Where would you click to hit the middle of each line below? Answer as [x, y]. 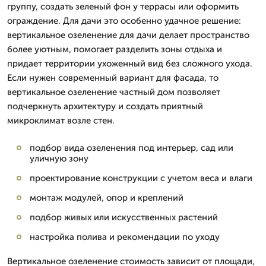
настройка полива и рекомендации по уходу [125, 237]
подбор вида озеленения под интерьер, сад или [132, 148]
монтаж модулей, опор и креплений [107, 198]
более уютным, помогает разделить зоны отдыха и [115, 49]
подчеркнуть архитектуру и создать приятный [105, 106]
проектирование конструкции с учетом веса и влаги [141, 178]
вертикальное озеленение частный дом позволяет [114, 92]
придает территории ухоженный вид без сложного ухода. [130, 64]
